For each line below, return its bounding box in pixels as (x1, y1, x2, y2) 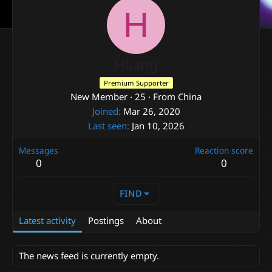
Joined (92, 105, 118, 117)
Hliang (114, 54, 158, 74)
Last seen (87, 120, 127, 132)
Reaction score (195, 144, 253, 156)
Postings (88, 214, 124, 226)
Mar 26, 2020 (123, 105, 180, 117)
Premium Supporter (103, 78, 169, 87)
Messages (19, 144, 58, 156)
